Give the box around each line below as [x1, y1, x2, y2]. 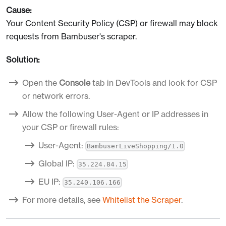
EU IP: [38, 176, 63, 187]
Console [59, 77, 90, 88]
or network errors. [22, 90, 90, 101]
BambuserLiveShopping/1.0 [87, 142, 184, 150]
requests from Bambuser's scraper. [6, 31, 137, 41]
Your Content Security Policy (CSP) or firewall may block [6, 18, 218, 28]
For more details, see [22, 194, 102, 205]
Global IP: [38, 158, 77, 168]
